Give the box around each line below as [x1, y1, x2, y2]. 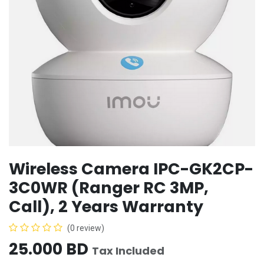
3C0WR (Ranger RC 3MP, [9, 176, 209, 199]
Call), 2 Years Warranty [9, 195, 203, 217]
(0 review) [67, 223, 104, 233]
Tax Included [92, 243, 164, 258]
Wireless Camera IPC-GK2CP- [9, 157, 253, 180]
